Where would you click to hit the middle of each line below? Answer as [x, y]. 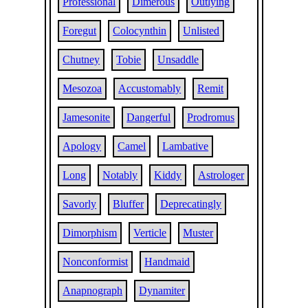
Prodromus [211, 117]
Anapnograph [93, 290]
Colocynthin [140, 31]
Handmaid [167, 262]
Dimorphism [90, 233]
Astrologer [221, 175]
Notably [120, 175]
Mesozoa [82, 88]
